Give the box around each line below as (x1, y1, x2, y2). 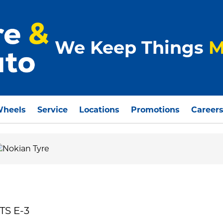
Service (37, 105, 68, 115)
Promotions (130, 105, 180, 115)
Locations (79, 105, 120, 115)
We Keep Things (55, 37, 209, 59)
